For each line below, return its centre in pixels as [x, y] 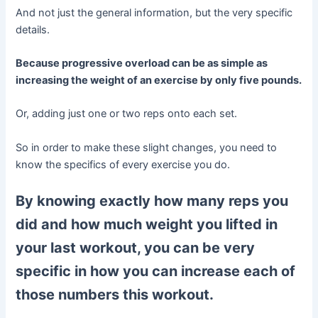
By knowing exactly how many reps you [152, 201]
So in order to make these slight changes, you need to [147, 147]
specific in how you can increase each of [156, 272]
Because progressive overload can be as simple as [142, 64]
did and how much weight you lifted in [147, 225]
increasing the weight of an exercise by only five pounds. [159, 81]
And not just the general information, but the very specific [154, 12]
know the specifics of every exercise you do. [123, 164]
